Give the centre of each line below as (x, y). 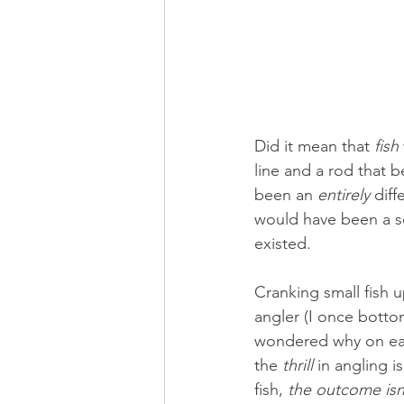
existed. (283, 243)
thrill (300, 365)
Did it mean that (314, 146)
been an (286, 194)
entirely (344, 194)
